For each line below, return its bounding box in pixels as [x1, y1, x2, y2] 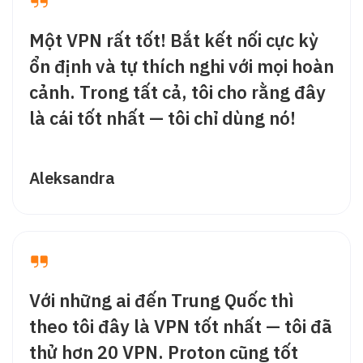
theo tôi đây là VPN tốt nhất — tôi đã [29, 314, 332, 338]
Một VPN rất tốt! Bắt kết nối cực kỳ [29, 28, 318, 52]
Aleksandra [29, 166, 115, 189]
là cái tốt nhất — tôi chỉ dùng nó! [29, 105, 296, 130]
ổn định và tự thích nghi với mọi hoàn [29, 53, 334, 78]
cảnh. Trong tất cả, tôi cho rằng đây [29, 79, 326, 104]
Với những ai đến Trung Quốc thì [29, 288, 294, 312]
